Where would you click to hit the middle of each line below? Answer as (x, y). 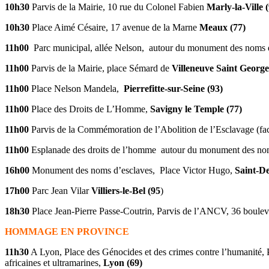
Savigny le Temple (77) (195, 109)
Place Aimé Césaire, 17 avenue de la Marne (114, 28)
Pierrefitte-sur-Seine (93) (172, 89)
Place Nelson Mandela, (76, 89)
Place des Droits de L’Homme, (89, 109)
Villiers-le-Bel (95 (126, 191)
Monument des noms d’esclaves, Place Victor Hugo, (133, 171)
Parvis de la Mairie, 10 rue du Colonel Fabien (118, 7)
